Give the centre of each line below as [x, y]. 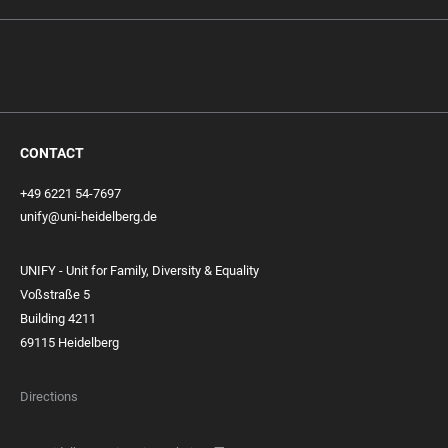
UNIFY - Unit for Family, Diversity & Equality [139, 270]
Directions [49, 396]
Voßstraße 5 [55, 294]
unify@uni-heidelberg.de [88, 216]
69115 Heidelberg [69, 342]
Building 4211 [58, 318]
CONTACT [52, 153]
